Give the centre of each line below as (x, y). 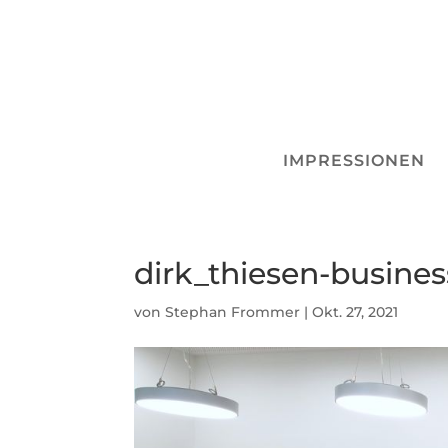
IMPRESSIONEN (353, 161)
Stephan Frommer (233, 312)
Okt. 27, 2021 (355, 312)
